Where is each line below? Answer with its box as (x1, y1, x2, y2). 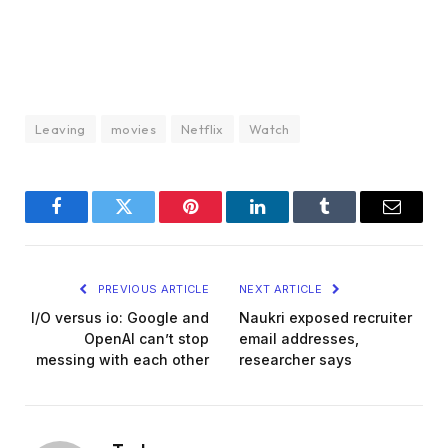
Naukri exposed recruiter (239, 308, 412, 326)
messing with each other (36, 350, 209, 368)
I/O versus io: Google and (31, 308, 209, 326)
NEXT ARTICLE (239, 281, 326, 296)
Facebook (55, 212, 125, 231)
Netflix (181, 120, 224, 137)
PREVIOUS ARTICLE (94, 281, 209, 296)
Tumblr (323, 212, 376, 231)
